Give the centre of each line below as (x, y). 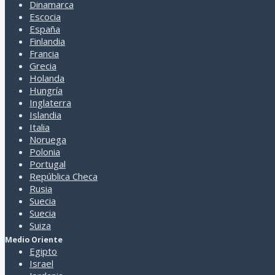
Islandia (45, 114)
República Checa (64, 176)
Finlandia (47, 41)
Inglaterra (50, 102)
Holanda (47, 78)
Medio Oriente (34, 239)
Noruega (48, 139)
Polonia (45, 151)
